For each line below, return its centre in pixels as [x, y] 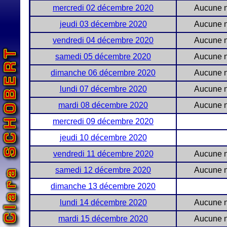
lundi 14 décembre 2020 [103, 202]
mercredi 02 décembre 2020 [103, 8]
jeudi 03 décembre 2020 [103, 24]
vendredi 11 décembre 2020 [103, 154]
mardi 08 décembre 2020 [103, 105]
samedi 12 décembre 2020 [103, 170]
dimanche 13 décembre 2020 [103, 186]
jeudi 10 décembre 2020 [103, 138]
